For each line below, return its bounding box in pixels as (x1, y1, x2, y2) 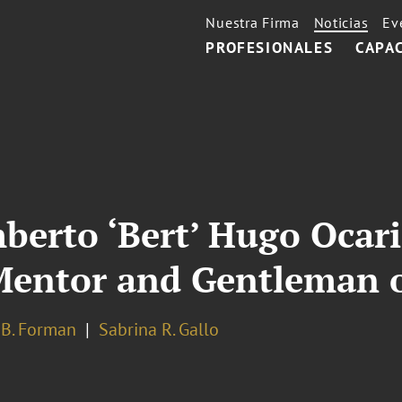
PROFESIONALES (205, 38, 334, 57)
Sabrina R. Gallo (98, 318, 219, 341)
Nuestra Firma (205, 13, 300, 31)
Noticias (313, 13, 369, 31)
